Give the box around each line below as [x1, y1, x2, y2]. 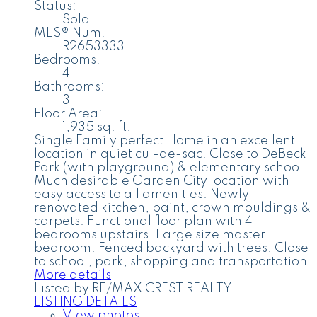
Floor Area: [34, 107, 103, 120]
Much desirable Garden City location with [34, 174, 289, 188]
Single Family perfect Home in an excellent [34, 134, 295, 147]
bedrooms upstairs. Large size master [34, 228, 265, 241]
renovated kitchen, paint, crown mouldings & [34, 201, 311, 214]
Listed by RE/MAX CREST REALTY [34, 282, 231, 295]
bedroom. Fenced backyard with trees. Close [34, 241, 309, 255]
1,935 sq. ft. [62, 120, 131, 134]
